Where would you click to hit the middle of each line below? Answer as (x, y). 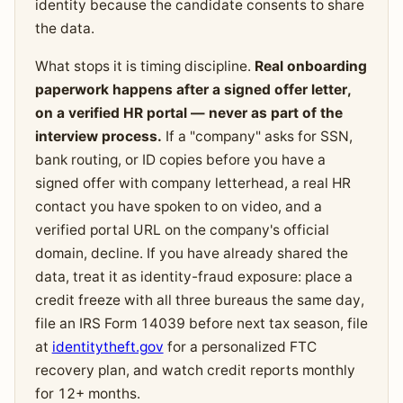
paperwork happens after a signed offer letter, (193, 89)
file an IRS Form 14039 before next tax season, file (201, 323)
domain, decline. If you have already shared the (191, 253)
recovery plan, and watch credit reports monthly (195, 370)
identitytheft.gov (107, 346)
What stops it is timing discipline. (144, 66)
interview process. (98, 136)
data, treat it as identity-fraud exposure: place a (193, 276)
